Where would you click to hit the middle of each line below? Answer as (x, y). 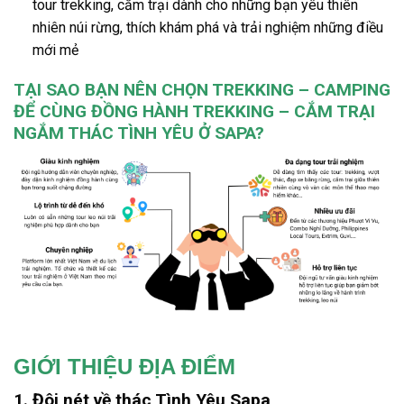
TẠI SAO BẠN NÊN (87, 90)
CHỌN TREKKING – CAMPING (276, 90)
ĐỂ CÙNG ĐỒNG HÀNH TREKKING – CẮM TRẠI (194, 112)
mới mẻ (55, 50)
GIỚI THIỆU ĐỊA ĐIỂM (124, 367)
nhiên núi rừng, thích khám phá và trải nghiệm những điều (207, 27)
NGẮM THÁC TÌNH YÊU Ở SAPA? (139, 133)
